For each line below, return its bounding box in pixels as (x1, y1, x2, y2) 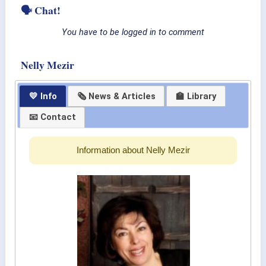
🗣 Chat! (21, 2, 61, 18)
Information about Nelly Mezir (76, 145, 190, 156)
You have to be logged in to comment (62, 27, 204, 38)
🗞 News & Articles (77, 90, 156, 102)
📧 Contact (28, 112, 76, 123)
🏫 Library (175, 90, 216, 102)
